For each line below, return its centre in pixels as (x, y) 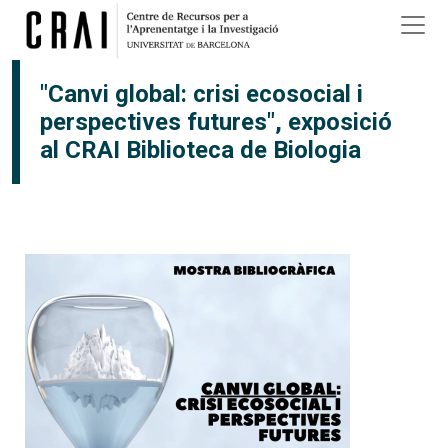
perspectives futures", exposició (216, 122)
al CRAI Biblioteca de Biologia (200, 150)
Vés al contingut (278, 12)
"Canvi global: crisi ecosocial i (201, 94)
